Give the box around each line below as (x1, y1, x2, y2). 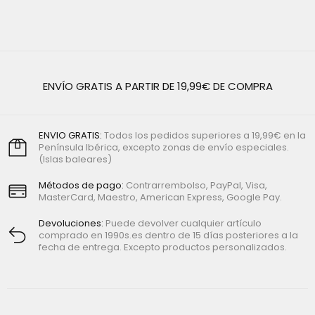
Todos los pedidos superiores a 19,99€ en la (104, 129, 306, 143)
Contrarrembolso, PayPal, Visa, (126, 179, 267, 193)
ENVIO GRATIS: (39, 129, 104, 143)
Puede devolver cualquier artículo (105, 217, 262, 231)
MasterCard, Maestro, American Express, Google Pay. (39, 191, 282, 205)
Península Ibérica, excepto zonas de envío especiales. (39, 141, 289, 155)
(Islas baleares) (39, 153, 112, 167)
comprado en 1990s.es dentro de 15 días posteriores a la (39, 229, 298, 243)
